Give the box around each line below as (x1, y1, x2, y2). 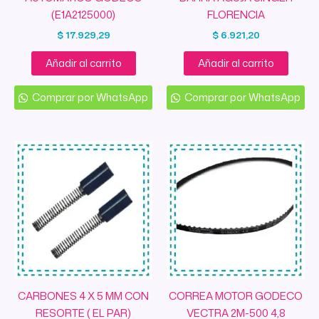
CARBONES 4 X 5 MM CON (18, 288, 149, 303)
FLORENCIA (206, 7, 265, 23)
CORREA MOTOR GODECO (169, 288, 303, 303)
